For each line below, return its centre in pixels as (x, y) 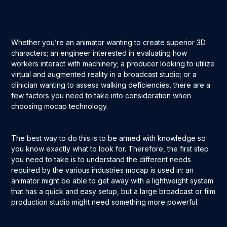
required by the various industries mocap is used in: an (103, 170)
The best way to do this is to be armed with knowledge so (109, 138)
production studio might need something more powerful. (106, 202)
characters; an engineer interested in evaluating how (99, 53)
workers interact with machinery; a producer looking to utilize (113, 64)
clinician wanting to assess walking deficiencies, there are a (111, 85)
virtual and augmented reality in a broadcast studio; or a (104, 74)
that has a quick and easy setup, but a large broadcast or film (113, 192)
